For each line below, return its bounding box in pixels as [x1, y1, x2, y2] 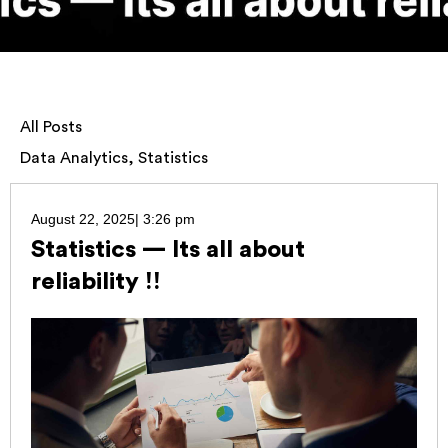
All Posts [20, 119, 82, 135]
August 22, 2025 [31, 211, 135, 227]
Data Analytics [20, 150, 128, 166]
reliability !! [31, 270, 161, 294]
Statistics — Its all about [31, 238, 305, 262]
